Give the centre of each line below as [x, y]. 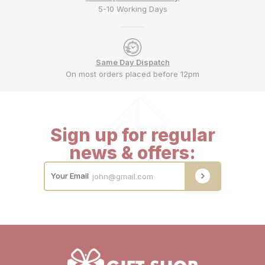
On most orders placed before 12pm [132, 74]
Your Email [70, 176]
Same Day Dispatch [132, 62]
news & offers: [132, 152]
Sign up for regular [132, 135]
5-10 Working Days [132, 9]
